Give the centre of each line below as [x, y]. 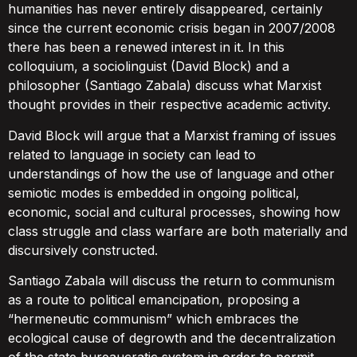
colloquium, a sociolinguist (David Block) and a [149, 67]
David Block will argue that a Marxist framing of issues [172, 135]
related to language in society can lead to [132, 154]
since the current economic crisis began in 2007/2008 [172, 28]
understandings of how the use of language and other [171, 173]
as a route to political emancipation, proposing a [154, 300]
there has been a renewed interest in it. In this [146, 47]
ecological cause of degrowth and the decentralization [172, 338]
